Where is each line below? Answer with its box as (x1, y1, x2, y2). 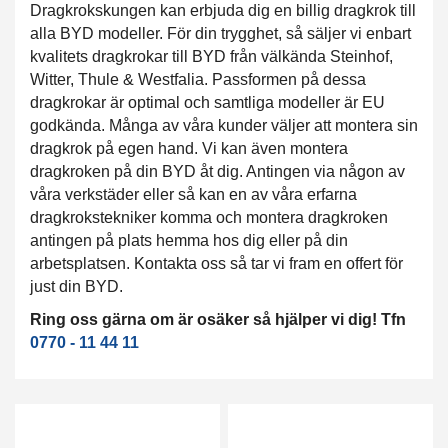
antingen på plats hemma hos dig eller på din (30, 232, 348, 249)
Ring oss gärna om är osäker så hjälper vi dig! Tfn (30, 311, 406, 328)
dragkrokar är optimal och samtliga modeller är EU (30, 94, 385, 111)
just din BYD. (30, 278, 123, 295)
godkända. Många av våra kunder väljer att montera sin (30, 117, 418, 134)
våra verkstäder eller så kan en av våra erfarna (30, 186, 357, 203)
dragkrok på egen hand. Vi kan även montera (30, 140, 348, 157)
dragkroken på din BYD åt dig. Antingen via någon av (30, 163, 405, 180)
